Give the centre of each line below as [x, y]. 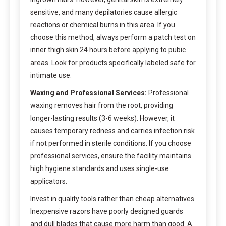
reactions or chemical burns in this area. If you [103, 24]
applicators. [49, 181]
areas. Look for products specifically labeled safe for [113, 62]
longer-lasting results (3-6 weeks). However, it [102, 118]
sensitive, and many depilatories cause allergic [104, 12]
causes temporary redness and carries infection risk [112, 130]
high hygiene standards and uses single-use [100, 168]
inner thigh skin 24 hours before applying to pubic [108, 50]
